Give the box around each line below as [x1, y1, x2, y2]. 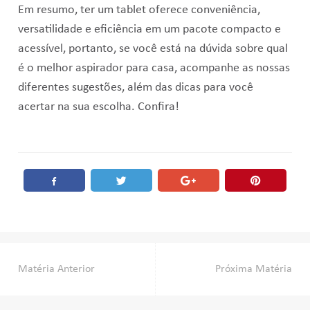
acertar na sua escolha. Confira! [17, 101, 179, 113]
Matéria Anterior [17, 263, 95, 275]
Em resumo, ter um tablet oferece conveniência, [17, 4, 260, 16]
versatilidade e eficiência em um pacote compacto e [17, 24, 281, 35]
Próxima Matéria [215, 263, 293, 275]
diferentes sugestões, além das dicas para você [17, 82, 253, 93]
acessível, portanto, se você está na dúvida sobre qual [17, 43, 288, 55]
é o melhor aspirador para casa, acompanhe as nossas [17, 62, 290, 74]
